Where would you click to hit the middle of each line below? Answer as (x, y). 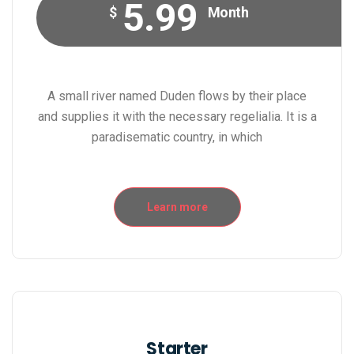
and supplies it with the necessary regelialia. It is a (177, 117)
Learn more (177, 207)
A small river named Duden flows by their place (177, 96)
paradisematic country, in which (177, 137)
